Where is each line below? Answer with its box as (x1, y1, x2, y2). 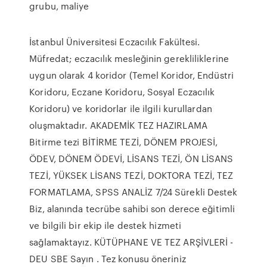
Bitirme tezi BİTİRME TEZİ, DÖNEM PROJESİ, (29, 135, 218, 148)
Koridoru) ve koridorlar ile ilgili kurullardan (29, 102, 212, 115)
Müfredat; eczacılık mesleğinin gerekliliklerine (29, 52, 229, 65)
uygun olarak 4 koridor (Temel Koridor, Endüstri (29, 69, 234, 82)
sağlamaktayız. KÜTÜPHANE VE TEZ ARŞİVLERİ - (29, 235, 234, 249)
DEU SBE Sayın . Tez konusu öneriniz (29, 252, 186, 265)
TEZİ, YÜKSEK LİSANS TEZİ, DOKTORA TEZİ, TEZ (29, 169, 234, 182)
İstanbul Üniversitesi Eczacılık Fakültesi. (29, 35, 200, 48)
